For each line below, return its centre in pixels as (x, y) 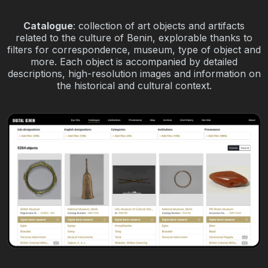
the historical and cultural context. (134, 85)
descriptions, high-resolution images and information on (134, 73)
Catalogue (48, 25)
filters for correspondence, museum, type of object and (134, 49)
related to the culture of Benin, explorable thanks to (134, 37)
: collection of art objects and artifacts (159, 25)
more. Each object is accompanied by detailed (134, 61)
